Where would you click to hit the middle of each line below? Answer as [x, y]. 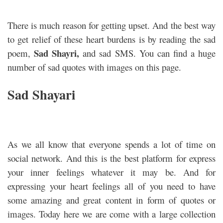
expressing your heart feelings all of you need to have [111, 186]
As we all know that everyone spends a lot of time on [111, 144]
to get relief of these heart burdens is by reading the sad [111, 39]
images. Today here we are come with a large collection [111, 214]
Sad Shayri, [58, 53]
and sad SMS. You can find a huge [149, 53]
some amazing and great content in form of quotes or [111, 200]
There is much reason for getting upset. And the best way [111, 25]
